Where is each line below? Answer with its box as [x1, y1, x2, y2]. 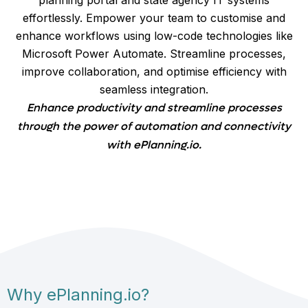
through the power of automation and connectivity [17, 119, 291, 133]
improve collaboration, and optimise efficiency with [21, 64, 287, 78]
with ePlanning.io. [107, 137, 201, 151]
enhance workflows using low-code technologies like [15, 28, 293, 43]
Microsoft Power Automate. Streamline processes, [22, 46, 286, 60]
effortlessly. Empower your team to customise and [23, 10, 285, 25]
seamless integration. [100, 82, 208, 96]
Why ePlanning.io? [7, 284, 149, 305]
